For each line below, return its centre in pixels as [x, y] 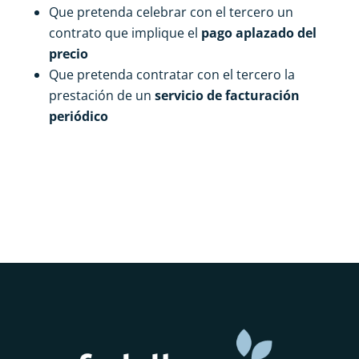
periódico [78, 116]
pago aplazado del [258, 32]
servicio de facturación [227, 95]
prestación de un [101, 95]
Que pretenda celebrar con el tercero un [171, 12]
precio [68, 53]
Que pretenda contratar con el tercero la [171, 74]
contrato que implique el [125, 32]
